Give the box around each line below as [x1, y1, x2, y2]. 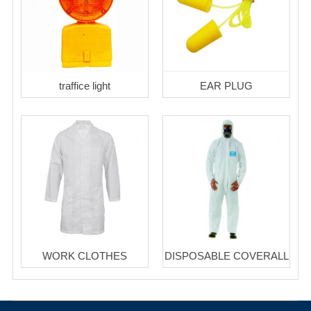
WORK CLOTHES [42, 250, 127, 262]
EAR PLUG [200, 80, 253, 92]
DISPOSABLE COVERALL [164, 250, 289, 262]
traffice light [59, 80, 110, 92]
